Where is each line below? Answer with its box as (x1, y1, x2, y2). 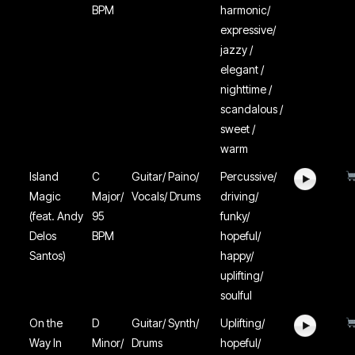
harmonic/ (220, 3, 271, 17)
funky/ (220, 209, 250, 223)
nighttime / (220, 82, 273, 96)
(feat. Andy (29, 209, 84, 223)
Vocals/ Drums (132, 189, 201, 203)
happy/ (220, 249, 254, 262)
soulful (220, 288, 253, 302)
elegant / (220, 63, 265, 76)
